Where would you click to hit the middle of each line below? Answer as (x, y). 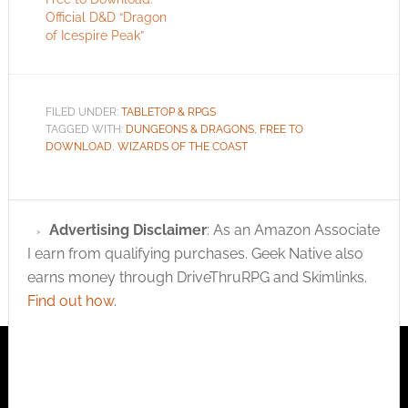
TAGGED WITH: (85, 129)
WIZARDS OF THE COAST (182, 146)
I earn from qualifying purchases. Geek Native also (195, 253)
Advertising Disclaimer (127, 229)
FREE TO (281, 129)
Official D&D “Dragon (106, 17)
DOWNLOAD (78, 146)
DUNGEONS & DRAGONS (189, 129)
